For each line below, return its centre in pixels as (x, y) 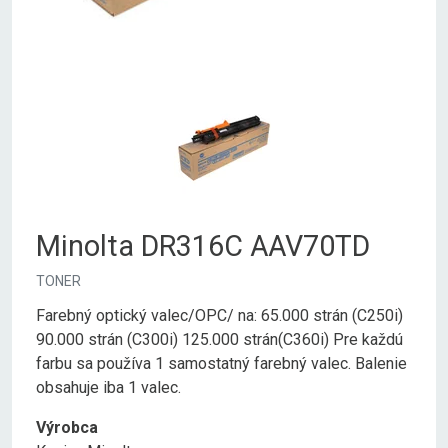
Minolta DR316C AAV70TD (203, 246)
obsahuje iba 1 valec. (108, 388)
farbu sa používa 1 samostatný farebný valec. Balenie (221, 364)
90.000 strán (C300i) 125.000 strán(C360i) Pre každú (219, 340)
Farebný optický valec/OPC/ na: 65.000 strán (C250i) (219, 316)
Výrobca (67, 428)
